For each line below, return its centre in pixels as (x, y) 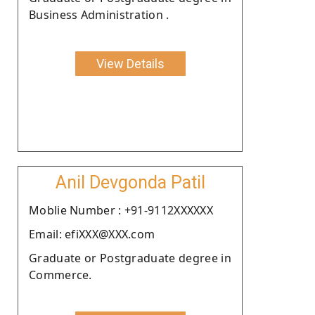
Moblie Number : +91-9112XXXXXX (121, 210)
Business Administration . (99, 14)
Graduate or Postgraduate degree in (130, 258)
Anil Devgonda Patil (130, 182)
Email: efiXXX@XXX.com (92, 234)
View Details (130, 63)
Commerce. (60, 275)
